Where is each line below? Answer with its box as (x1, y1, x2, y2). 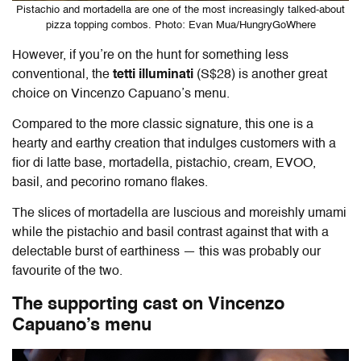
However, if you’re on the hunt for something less (12, 49, 288, 63)
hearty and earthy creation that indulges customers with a (12, 138, 336, 151)
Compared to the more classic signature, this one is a (12, 118, 313, 132)
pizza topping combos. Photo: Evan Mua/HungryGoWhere (45, 20, 316, 31)
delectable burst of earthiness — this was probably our (12, 246, 321, 259)
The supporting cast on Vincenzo (12, 296, 284, 314)
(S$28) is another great (197, 68, 327, 82)
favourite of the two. (12, 265, 122, 279)
